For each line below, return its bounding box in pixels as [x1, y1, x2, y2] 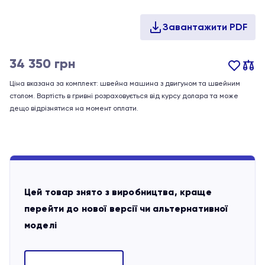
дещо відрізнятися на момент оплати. [9, 104, 138, 112]
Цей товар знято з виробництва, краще [24, 186, 212, 198]
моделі [24, 219, 57, 231]
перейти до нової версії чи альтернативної [24, 203, 228, 214]
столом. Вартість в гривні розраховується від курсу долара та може [9, 92, 238, 100]
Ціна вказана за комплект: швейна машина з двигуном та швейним [9, 79, 240, 88]
